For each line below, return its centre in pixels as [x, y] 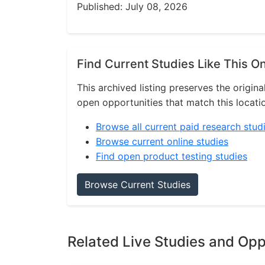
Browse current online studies [162, 141]
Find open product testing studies [172, 156]
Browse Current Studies [138, 185]
